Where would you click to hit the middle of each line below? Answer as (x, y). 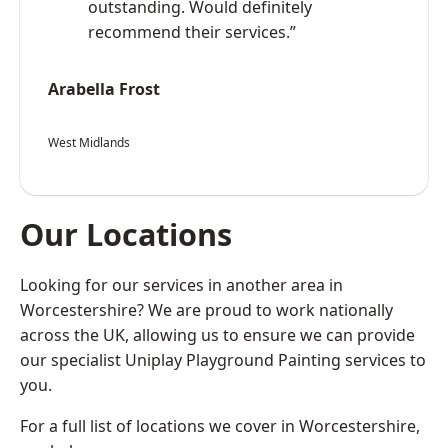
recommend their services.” (192, 31)
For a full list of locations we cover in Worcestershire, (220, 425)
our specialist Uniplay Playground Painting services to (223, 359)
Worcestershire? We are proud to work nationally (206, 309)
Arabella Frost (104, 88)
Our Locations (126, 233)
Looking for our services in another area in (181, 284)
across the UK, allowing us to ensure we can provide (217, 334)
